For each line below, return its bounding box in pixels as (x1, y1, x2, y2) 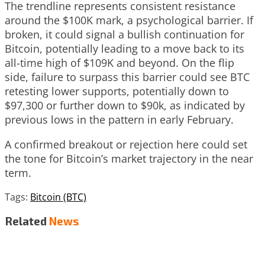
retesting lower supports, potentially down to (5, 83, 229, 98)
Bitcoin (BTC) (30, 190, 86, 203)
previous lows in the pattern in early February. (5, 112, 234, 127)
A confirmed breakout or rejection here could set (5, 137, 247, 151)
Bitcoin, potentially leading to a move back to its (5, 41, 244, 56)
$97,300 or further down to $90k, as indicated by (5, 98, 245, 112)
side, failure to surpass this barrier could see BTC (5, 69, 250, 84)
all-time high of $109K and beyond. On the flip (5, 55, 234, 70)
